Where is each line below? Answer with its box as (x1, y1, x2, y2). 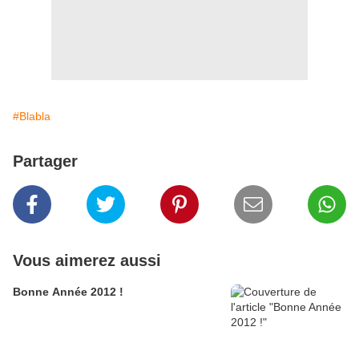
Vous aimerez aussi (13, 252, 161, 270)
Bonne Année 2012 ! (13, 285, 123, 299)
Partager (13, 152, 78, 171)
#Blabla (13, 110, 50, 123)
